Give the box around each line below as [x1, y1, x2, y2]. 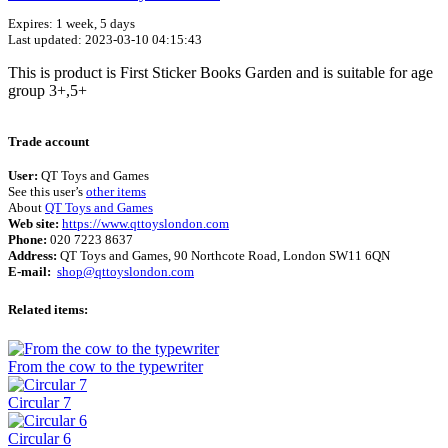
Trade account [8, 134, 89, 150]
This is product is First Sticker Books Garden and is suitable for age [8, 64, 433, 82]
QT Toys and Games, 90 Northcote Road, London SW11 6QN [57, 247, 390, 263]
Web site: [8, 215, 59, 231]
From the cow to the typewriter [8, 358, 203, 376]
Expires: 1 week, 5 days [8, 16, 135, 32]
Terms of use [238, 102, 302, 115]
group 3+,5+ [8, 82, 87, 100]
